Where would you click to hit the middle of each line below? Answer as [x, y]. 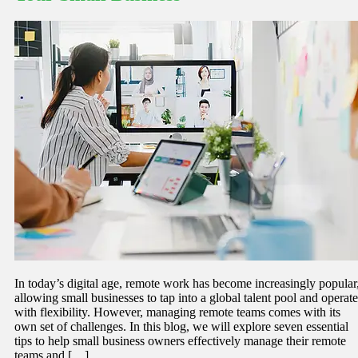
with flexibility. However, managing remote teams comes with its [177, 312]
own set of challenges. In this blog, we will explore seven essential [181, 327]
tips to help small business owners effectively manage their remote [180, 341]
